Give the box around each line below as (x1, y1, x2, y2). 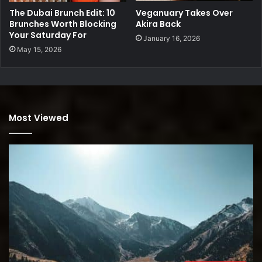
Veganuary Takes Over (136, 6, 233, 19)
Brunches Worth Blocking (9, 18, 116, 30)
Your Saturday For (9, 29, 87, 42)
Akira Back (136, 18, 182, 30)
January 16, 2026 (143, 33, 200, 43)
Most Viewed (9, 112, 68, 125)
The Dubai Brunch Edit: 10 (9, 7, 115, 19)
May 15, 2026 (17, 45, 61, 54)
